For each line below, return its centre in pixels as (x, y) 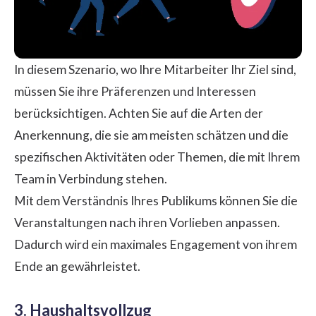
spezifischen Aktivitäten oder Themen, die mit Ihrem (157, 157)
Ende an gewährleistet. (77, 266)
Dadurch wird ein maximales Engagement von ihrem (156, 244)
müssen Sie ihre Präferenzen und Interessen (135, 91)
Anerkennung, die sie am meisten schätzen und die (151, 135)
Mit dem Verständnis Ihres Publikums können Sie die (156, 200)
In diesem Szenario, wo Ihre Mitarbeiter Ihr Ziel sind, (155, 69)
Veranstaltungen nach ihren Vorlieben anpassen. (147, 222)
